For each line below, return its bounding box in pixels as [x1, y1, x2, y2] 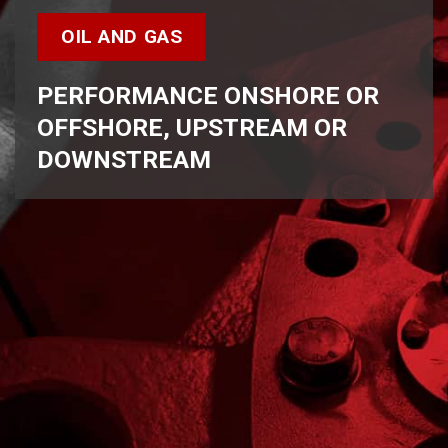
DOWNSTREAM [37, 145, 211, 175]
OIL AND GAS [61, 25, 183, 48]
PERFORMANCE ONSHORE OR [37, 81, 379, 111]
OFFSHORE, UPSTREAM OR [37, 113, 347, 143]
